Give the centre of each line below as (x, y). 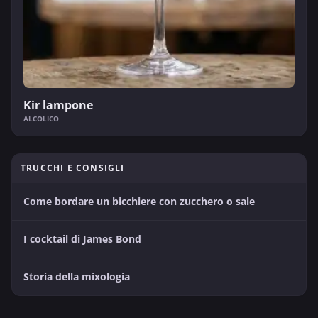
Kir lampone (58, 105)
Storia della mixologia (77, 276)
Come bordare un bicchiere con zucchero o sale (139, 201)
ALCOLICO (41, 118)
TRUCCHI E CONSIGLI (73, 168)
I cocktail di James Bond (82, 238)
